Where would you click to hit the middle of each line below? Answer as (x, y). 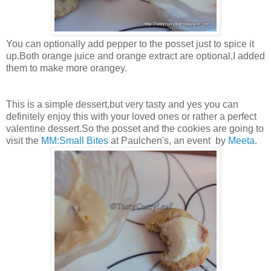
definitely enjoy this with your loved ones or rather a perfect (131, 116)
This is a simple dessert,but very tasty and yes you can (122, 104)
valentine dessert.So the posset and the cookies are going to (135, 128)
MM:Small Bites (75, 140)
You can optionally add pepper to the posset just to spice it (130, 44)
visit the (24, 140)
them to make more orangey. (67, 68)
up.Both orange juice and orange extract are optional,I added (135, 56)
